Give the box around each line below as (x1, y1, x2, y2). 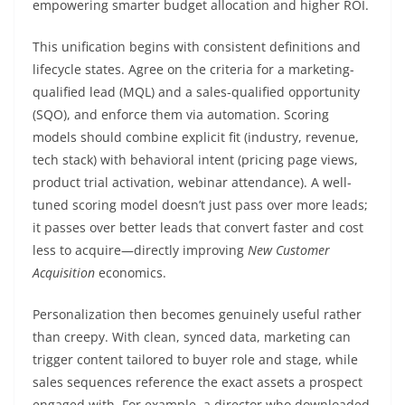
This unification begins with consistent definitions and (33, 38, 361, 55)
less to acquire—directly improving (33, 241, 248, 259)
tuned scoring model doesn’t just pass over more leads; (33, 196, 368, 213)
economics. (95, 264, 166, 281)
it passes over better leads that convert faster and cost (33, 219, 363, 236)
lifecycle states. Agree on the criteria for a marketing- (33, 61, 354, 78)
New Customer (248, 241, 330, 259)
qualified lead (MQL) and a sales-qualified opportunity (33, 83, 360, 100)
